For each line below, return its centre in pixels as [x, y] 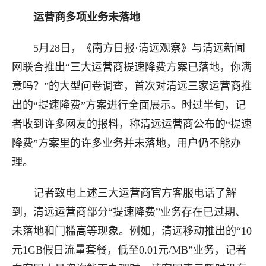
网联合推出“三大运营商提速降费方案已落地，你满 [132, 67]
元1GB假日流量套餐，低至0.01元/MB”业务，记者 [129, 250]
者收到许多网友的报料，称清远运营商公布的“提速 [132, 124]
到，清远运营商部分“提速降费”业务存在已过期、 [129, 212]
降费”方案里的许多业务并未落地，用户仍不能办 [126, 143]
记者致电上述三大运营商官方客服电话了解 [124, 193]
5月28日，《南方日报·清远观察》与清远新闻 [129, 48]
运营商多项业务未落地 [87, 17]
